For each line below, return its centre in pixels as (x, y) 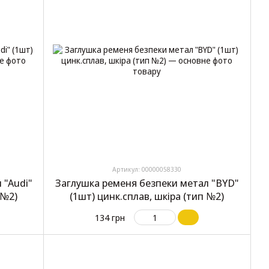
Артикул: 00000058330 (147, 169)
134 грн (110, 218)
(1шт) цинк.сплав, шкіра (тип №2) (147, 196)
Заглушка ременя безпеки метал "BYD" (147, 183)
